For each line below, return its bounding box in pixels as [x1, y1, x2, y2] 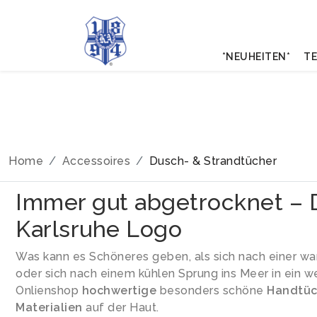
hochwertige [81, 284, 156, 297]
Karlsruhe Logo [16, 216, 182, 242]
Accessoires [62, 154, 130, 168]
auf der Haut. [82, 301, 159, 314]
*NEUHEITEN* [221, 51, 291, 62]
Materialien [16, 301, 83, 314]
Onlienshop [16, 284, 82, 297]
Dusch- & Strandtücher [149, 154, 277, 168]
